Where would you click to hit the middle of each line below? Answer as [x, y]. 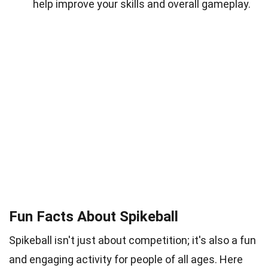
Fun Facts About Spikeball [94, 216]
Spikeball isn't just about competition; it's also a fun [133, 240]
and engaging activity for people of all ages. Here [126, 259]
